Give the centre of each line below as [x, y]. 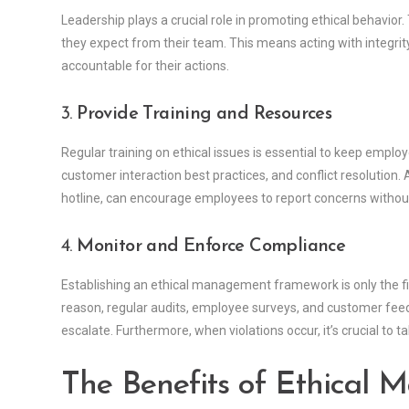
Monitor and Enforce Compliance [211, 247]
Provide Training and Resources [204, 115]
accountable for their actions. [145, 66]
